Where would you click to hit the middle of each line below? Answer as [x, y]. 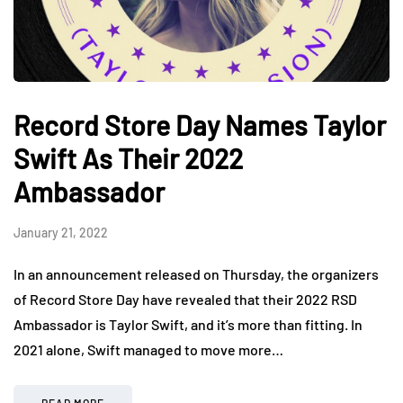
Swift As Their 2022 [128, 158]
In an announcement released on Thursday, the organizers [196, 273]
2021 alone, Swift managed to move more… [148, 349]
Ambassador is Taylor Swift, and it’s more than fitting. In [188, 324]
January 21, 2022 [61, 232]
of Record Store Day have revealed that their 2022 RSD [185, 299]
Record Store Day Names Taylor [200, 125]
